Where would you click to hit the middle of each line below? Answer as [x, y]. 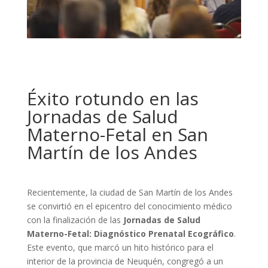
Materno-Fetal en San [117, 134]
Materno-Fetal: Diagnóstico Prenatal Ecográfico [130, 233]
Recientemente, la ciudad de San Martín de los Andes [130, 192]
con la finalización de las [75, 220]
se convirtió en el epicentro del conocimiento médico [129, 206]
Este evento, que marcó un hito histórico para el [120, 247]
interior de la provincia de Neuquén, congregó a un [125, 261]
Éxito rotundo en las [112, 98]
